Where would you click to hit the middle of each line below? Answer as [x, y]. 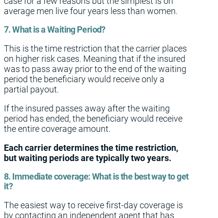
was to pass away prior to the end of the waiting [95, 69]
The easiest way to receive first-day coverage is [93, 205]
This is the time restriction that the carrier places [95, 48]
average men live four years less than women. [91, 11]
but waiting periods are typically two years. [88, 158]
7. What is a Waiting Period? [55, 30]
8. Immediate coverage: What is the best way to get [96, 177]
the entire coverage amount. [57, 129]
